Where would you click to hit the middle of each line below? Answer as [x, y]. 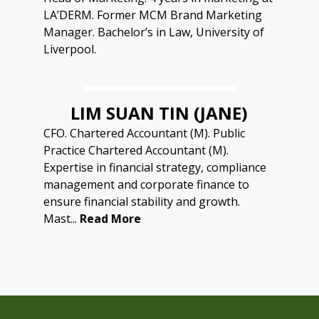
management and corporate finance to [146, 185]
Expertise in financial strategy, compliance [155, 168]
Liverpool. [69, 49]
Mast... [60, 219]
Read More [110, 219]
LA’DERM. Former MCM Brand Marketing [152, 15]
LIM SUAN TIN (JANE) [159, 113]
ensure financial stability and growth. [141, 202]
